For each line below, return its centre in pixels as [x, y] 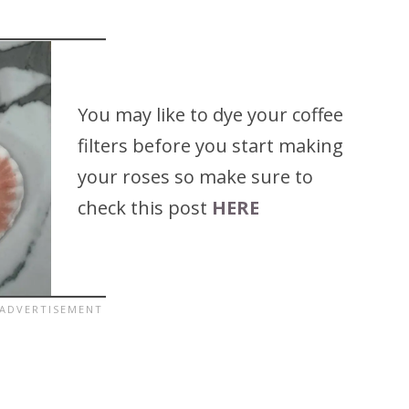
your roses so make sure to [196, 176]
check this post [143, 207]
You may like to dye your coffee [211, 114]
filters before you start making [211, 145]
